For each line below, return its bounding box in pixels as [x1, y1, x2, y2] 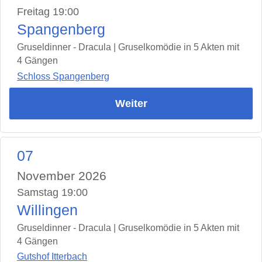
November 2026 [17, 168, 106, 182]
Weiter [115, 97, 147, 109]
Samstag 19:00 [17, 186, 88, 198]
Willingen [17, 202, 78, 218]
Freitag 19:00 [17, 6, 79, 18]
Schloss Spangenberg [17, 71, 109, 81]
